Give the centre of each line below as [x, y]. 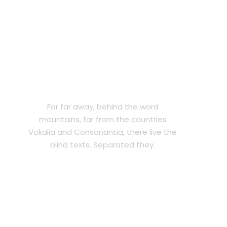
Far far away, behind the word [103, 107]
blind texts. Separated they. [103, 145]
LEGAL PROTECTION [103, 87]
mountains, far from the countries [103, 120]
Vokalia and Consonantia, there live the [103, 132]
